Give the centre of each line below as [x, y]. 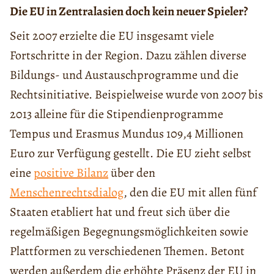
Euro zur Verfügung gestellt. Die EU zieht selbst [131, 154]
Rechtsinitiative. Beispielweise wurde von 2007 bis [136, 95]
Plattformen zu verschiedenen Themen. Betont [127, 251]
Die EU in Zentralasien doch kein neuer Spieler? [129, 12]
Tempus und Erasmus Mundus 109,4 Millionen [127, 134]
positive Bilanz [71, 173]
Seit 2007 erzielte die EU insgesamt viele [112, 36]
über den [132, 173]
